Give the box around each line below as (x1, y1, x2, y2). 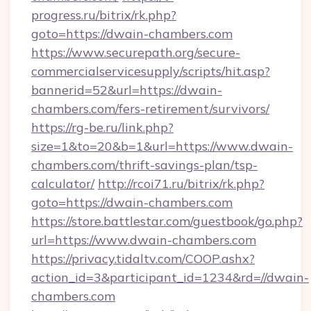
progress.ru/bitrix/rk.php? (31, 7, 176, 23)
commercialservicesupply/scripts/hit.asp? (31, 63, 270, 79)
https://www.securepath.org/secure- (31, 44, 240, 60)
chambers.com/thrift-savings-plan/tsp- (31, 157, 258, 173)
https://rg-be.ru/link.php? (31, 119, 174, 135)
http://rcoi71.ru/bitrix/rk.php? (98, 176, 264, 192)
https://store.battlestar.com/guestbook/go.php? (31, 213, 303, 229)
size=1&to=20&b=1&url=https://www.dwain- (31, 138, 293, 154)
